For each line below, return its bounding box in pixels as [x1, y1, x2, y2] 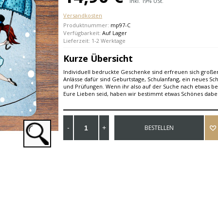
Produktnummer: [63, 21, 110, 29]
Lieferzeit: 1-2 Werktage [63, 37, 126, 44]
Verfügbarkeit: [63, 29, 102, 36]
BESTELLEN [145, 124, 174, 132]
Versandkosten [63, 12, 102, 19]
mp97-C [110, 21, 130, 29]
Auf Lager [102, 29, 127, 36]
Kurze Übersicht [63, 53, 133, 64]
